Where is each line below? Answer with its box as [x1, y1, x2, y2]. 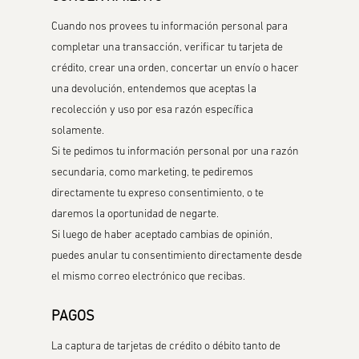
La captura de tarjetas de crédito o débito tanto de [51, 341, 281, 353]
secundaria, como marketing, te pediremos [51, 167, 254, 179]
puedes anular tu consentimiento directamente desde [51, 250, 303, 262]
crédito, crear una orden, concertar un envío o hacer [51, 63, 300, 75]
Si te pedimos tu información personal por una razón [51, 146, 300, 158]
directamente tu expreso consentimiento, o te [51, 188, 264, 200]
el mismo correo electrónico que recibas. [51, 271, 246, 283]
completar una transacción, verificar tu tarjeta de [51, 42, 284, 54]
